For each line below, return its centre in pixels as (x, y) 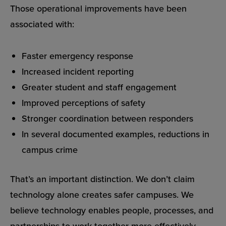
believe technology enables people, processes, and (112, 210)
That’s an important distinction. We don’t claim (102, 179)
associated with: (42, 24)
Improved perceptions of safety (84, 102)
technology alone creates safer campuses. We (102, 194)
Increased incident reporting (78, 71)
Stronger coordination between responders (108, 118)
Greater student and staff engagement (99, 87)
